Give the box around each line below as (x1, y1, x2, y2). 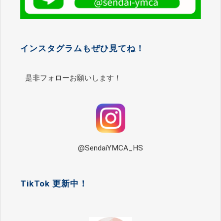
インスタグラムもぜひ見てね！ (20, 43, 145, 54)
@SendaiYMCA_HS (78, 143, 143, 152)
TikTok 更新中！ (20, 178, 88, 188)
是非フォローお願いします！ (25, 73, 121, 82)
